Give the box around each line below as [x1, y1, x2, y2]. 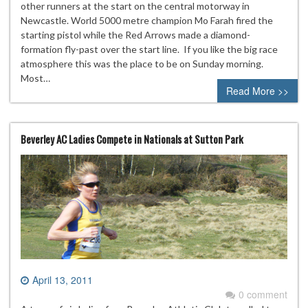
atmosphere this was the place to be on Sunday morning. [21, 58, 263, 70]
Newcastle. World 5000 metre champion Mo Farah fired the [21, 14, 273, 27]
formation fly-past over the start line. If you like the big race [21, 43, 278, 56]
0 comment [239, 287, 287, 301]
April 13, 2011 [32, 273, 93, 287]
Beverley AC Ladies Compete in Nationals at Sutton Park [21, 131, 243, 147]
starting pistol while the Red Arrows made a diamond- [21, 29, 250, 41]
